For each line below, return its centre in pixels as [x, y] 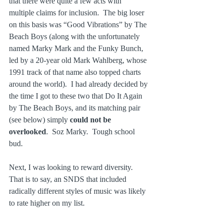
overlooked [28, 132]
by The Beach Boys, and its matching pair [76, 108]
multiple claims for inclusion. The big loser [78, 13]
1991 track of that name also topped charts [76, 72]
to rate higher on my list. [47, 203]
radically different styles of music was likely [78, 191]
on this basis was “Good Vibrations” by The [79, 25]
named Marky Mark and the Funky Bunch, [77, 49]
